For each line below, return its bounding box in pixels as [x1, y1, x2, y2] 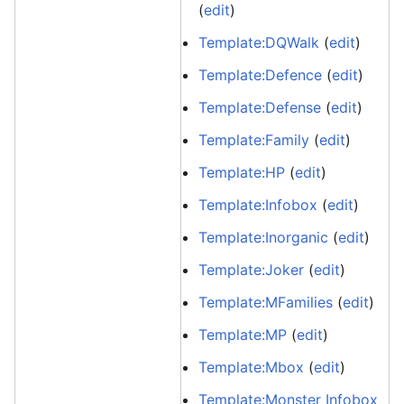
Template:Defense [198, 98, 322, 116]
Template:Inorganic [198, 228, 329, 246]
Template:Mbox [198, 358, 305, 376]
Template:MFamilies [198, 293, 334, 311]
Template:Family [198, 131, 310, 149]
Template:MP [198, 326, 288, 344]
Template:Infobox [198, 196, 318, 214]
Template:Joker [198, 261, 305, 279]
